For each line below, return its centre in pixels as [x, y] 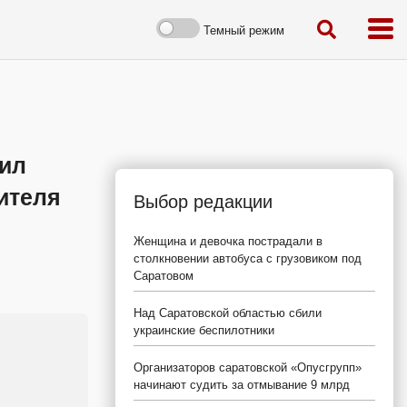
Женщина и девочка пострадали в [228, 241]
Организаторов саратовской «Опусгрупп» [248, 367]
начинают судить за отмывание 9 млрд [242, 385]
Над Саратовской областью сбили [228, 313]
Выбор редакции [203, 202]
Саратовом [164, 276]
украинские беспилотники [204, 330]
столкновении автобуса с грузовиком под [248, 258]
